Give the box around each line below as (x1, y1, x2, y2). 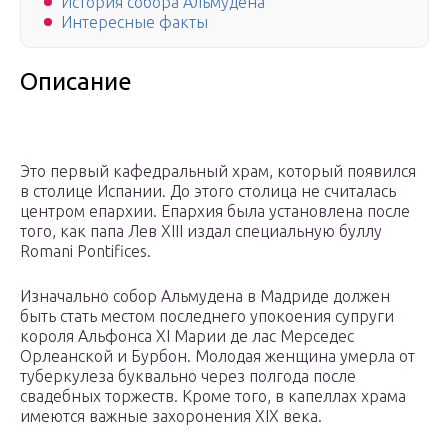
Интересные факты (61, 13, 208, 32)
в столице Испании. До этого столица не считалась (20, 182, 396, 201)
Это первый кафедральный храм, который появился (20, 162, 416, 181)
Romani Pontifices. (20, 242, 151, 261)
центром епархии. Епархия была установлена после (20, 202, 410, 221)
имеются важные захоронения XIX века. (20, 407, 322, 426)
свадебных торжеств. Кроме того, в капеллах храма (20, 387, 406, 406)
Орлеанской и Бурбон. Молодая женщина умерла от (20, 347, 415, 366)
